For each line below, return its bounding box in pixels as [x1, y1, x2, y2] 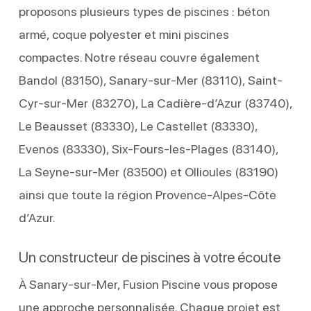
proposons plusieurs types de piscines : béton [18, 3, 270, 19]
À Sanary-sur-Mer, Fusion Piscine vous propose [18, 276, 278, 292]
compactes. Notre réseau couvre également [18, 49, 260, 65]
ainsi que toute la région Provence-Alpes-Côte [18, 187, 276, 202]
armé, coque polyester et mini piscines [18, 26, 229, 42]
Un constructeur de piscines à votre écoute [18, 248, 280, 266]
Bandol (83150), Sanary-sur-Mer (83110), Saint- [18, 72, 283, 87]
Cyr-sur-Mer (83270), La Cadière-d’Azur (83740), [18, 95, 292, 110]
